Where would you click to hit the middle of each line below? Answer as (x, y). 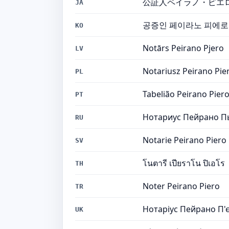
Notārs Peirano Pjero (183, 48)
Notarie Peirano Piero (185, 140)
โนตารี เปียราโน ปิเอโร (184, 163)
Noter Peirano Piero (181, 186)
